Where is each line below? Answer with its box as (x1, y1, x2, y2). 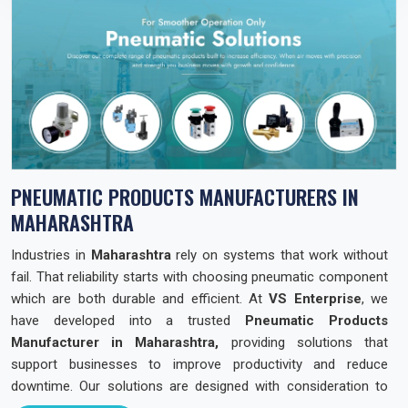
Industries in (11, 246, 91, 263)
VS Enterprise (269, 290, 362, 307)
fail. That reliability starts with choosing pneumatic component (11, 268, 388, 285)
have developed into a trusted (11, 311, 246, 329)
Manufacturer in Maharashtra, (11, 333, 219, 351)
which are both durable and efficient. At (11, 290, 270, 307)
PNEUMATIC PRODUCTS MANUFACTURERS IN (11, 181, 359, 211)
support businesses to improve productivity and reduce (11, 355, 388, 372)
